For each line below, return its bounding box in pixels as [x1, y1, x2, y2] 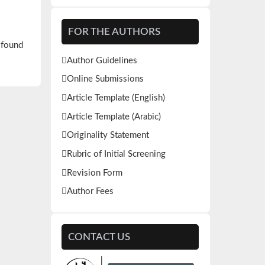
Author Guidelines [67, 56, 138, 65]
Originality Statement [67, 131, 150, 140]
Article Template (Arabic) [67, 112, 161, 121]
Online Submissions [67, 75, 144, 84]
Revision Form [67, 168, 123, 177]
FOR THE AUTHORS [68, 26, 161, 37]
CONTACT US [68, 231, 131, 242]
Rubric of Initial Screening [67, 150, 166, 159]
